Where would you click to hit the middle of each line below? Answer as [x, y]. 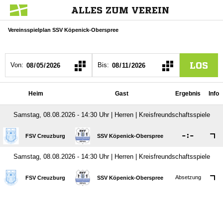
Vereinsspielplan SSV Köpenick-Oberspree [63, 30]
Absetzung [188, 177]
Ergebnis [188, 94]
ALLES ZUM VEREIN [120, 10]
